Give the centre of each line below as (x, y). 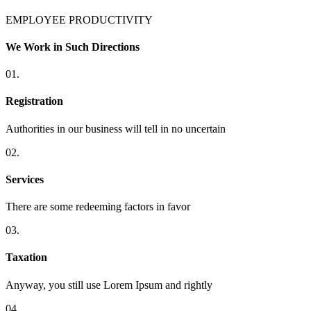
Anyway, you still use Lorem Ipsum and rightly (109, 285)
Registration (34, 101)
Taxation (26, 258)
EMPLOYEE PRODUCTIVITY (79, 19)
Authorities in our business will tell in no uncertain (116, 128)
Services (25, 179)
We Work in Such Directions (73, 47)
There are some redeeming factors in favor (98, 207)
